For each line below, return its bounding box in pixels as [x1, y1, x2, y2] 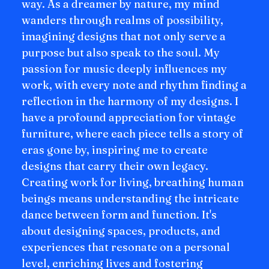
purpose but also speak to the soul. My [22, 46, 220, 59]
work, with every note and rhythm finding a [22, 78, 247, 92]
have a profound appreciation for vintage [22, 110, 236, 124]
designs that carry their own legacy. [22, 159, 208, 173]
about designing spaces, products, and [22, 224, 220, 238]
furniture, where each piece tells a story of [22, 127, 243, 141]
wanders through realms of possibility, [22, 13, 223, 27]
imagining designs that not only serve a [22, 29, 226, 43]
